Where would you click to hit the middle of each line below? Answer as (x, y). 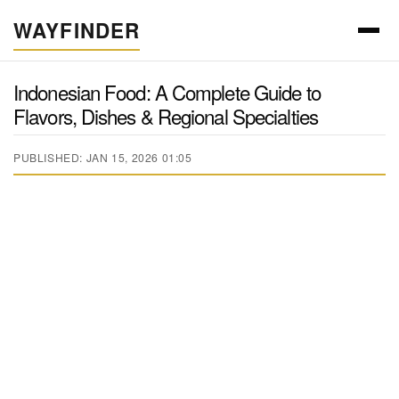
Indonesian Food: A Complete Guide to (167, 91)
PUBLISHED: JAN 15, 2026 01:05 (103, 158)
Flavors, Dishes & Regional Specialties (166, 115)
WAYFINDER (77, 30)
